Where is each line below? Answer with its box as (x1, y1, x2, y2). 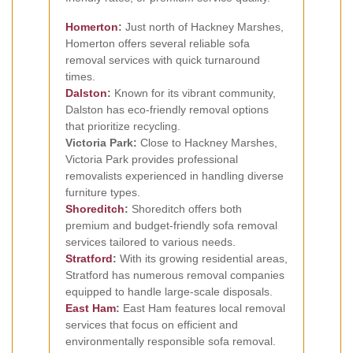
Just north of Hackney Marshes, (122, 20, 284, 33)
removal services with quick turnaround (65, 53, 260, 66)
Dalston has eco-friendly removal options (65, 102, 269, 116)
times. (65, 69, 95, 83)
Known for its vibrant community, (111, 86, 276, 99)
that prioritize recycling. (65, 119, 180, 132)
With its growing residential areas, (117, 251, 288, 265)
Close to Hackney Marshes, (137, 136, 277, 149)
